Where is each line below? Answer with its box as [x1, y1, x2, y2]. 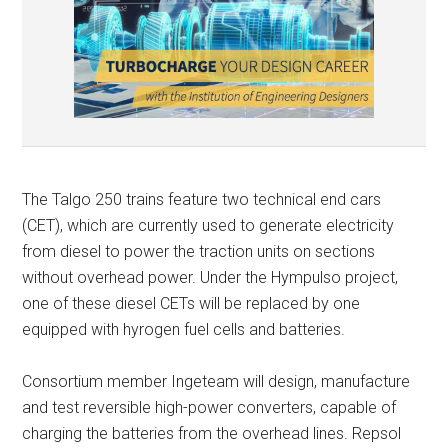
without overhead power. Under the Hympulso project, [22, 268, 399, 287]
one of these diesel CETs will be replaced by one [22, 294, 361, 313]
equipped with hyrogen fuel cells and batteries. [22, 320, 346, 339]
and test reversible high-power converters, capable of [22, 398, 397, 417]
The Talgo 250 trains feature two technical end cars [22, 190, 382, 209]
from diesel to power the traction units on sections [22, 242, 376, 261]
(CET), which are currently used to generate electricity [22, 216, 395, 235]
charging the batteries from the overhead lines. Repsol [22, 424, 402, 443]
